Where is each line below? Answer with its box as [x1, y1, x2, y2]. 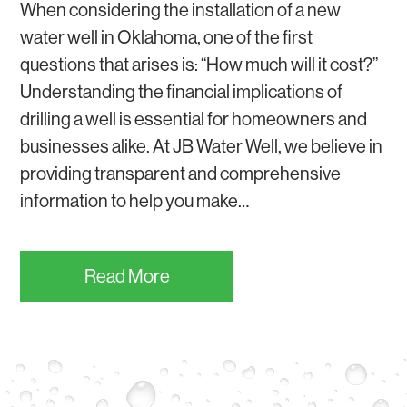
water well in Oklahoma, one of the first [20, 25, 313, 48]
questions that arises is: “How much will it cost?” [20, 53, 379, 75]
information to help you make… [20, 189, 250, 212]
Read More [84, 264, 170, 287]
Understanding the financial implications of [20, 80, 343, 103]
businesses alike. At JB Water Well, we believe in [20, 134, 383, 157]
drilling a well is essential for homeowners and [20, 107, 368, 130]
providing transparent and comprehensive [20, 162, 342, 184]
